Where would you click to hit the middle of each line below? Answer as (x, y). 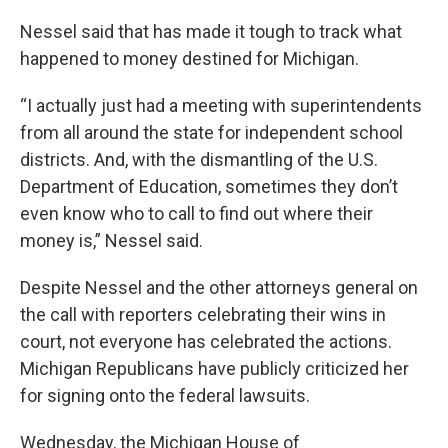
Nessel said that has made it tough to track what (211, 31)
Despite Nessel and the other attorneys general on (219, 287)
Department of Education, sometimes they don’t (209, 186)
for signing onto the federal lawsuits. (165, 395)
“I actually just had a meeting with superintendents (221, 105)
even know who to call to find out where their (196, 213)
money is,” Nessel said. (111, 240)
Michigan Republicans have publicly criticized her (214, 368)
